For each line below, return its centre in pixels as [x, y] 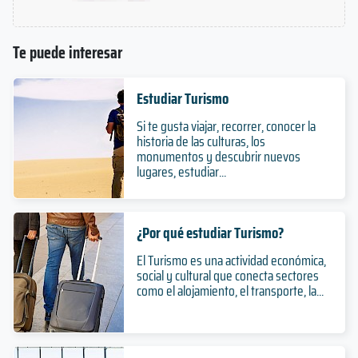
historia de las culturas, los [201, 141]
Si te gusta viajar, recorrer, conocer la [226, 126]
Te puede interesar [68, 52]
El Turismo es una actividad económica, [231, 260]
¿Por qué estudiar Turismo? [210, 232]
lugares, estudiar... [181, 171]
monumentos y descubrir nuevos [218, 156]
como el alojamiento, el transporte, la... [230, 290]
